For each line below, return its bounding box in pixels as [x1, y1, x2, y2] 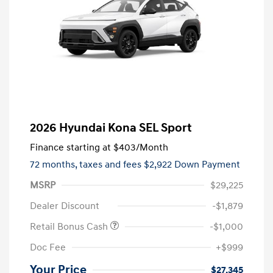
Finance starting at [30, 141, 111, 154]
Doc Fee [30, 241, 66, 253]
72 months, [30, 158, 79, 171]
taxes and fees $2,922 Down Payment [79, 158, 240, 171]
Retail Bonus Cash [30, 220, 110, 233]
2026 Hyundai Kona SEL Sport [30, 120, 192, 135]
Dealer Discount [30, 199, 99, 212]
